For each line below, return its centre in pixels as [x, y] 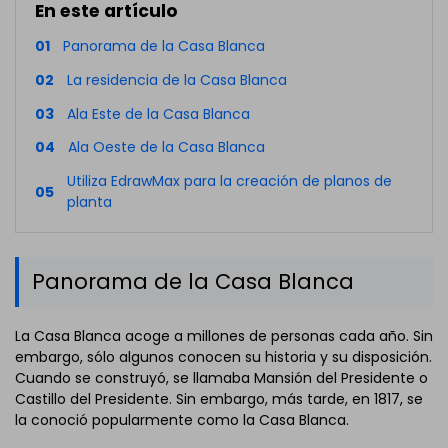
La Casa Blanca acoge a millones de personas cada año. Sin [224, 335]
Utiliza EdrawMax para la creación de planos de [229, 181]
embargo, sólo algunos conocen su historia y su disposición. [223, 356]
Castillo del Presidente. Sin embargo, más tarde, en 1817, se [219, 398]
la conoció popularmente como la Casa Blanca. [182, 419]
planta [89, 202]
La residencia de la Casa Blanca [176, 79]
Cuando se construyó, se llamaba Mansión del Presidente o [221, 377]
